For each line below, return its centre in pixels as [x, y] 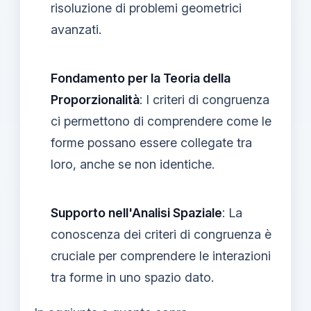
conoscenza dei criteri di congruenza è [161, 234]
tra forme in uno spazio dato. [132, 277]
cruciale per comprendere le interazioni [161, 255]
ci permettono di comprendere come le [161, 121]
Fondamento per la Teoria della [141, 78]
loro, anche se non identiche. [133, 164]
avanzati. [76, 29]
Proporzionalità [95, 99]
